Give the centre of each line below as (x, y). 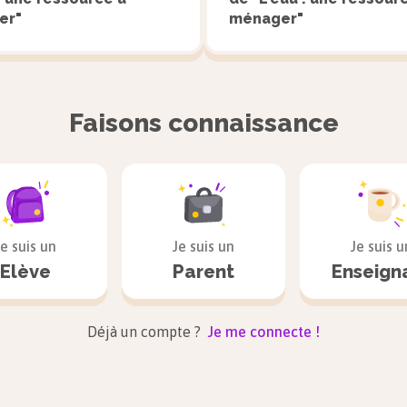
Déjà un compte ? (146, 332)
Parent (203, 272)
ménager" (266, 19)
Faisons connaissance (203, 123)
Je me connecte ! (264, 332)
